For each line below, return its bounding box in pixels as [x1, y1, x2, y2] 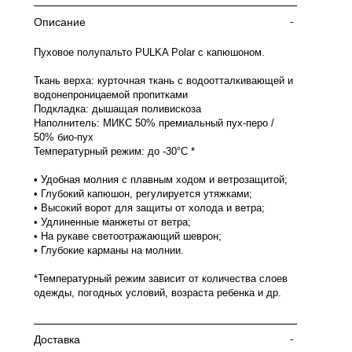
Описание [34, 16, 86, 28]
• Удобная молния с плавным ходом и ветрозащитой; [34, 174, 288, 185]
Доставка [34, 333, 80, 346]
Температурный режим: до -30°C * [34, 145, 195, 157]
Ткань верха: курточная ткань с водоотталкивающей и [34, 75, 293, 86]
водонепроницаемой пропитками [34, 89, 188, 101]
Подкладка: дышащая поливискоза [34, 103, 201, 115]
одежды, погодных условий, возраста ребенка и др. [34, 287, 281, 299]
